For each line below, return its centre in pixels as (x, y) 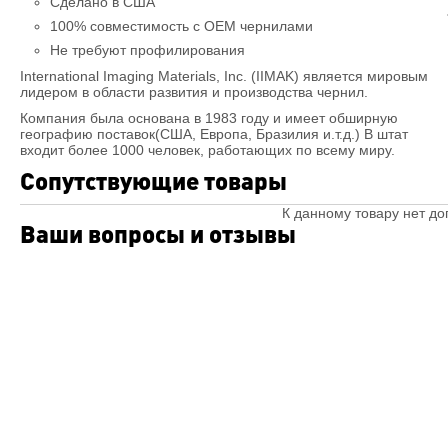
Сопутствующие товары (153, 180)
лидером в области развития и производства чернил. (194, 92)
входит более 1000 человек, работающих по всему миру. (207, 150)
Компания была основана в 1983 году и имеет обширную (209, 118)
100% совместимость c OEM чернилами (181, 26)
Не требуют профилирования (147, 50)
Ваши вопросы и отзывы (158, 233)
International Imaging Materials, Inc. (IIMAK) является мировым (224, 76)
